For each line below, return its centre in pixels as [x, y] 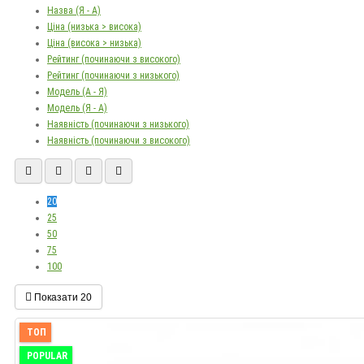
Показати [57, 297]
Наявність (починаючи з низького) [118, 125]
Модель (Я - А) [77, 108]
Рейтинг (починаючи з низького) [113, 76]
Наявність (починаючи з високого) [119, 141]
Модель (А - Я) [77, 92]
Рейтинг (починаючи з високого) [114, 60]
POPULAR [47, 356]
